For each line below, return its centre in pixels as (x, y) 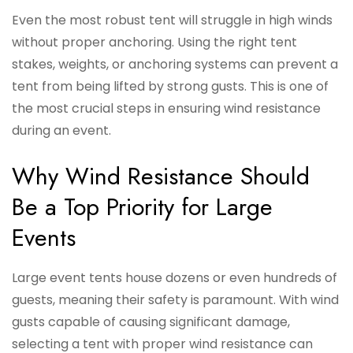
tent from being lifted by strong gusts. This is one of (170, 87)
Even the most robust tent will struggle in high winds (172, 20)
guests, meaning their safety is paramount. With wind (175, 300)
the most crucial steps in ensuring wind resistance (166, 109)
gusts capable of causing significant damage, (151, 322)
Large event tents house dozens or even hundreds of (175, 278)
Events (44, 238)
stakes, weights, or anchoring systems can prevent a (175, 65)
